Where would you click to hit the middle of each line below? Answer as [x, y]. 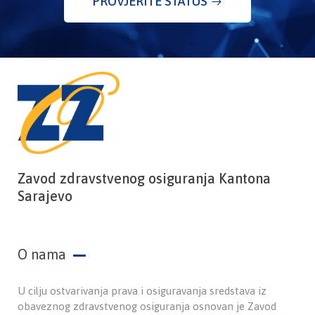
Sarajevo [45, 195]
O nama [42, 254]
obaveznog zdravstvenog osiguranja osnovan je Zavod [147, 306]
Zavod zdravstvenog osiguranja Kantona [144, 178]
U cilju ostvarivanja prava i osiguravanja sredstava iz [142, 290]
